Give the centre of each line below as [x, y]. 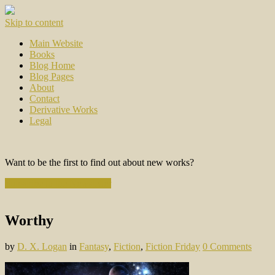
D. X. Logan [42, 246]
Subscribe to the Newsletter [58, 183]
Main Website [56, 43]
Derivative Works [64, 110]
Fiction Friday [173, 246]
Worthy [29, 220]
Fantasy [94, 246]
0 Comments [227, 246]
